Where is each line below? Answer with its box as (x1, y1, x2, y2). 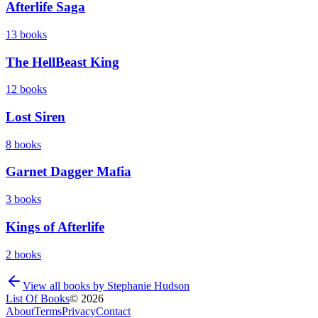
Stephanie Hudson (107, 279, 190, 292)
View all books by (23, 279, 107, 292)
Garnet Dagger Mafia (6, 164, 131, 180)
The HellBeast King (6, 54, 119, 70)
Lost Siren (6, 109, 65, 124)
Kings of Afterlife (6, 219, 104, 234)
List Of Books (6, 292, 70, 305)
